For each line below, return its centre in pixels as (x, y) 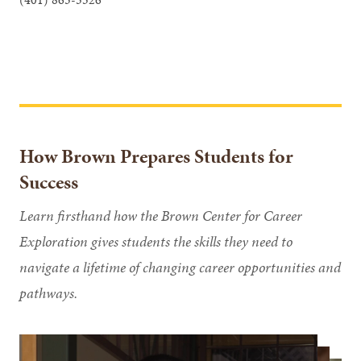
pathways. (49, 293)
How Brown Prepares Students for (157, 157)
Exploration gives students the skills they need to (156, 242)
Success (49, 183)
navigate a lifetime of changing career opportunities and (180, 268)
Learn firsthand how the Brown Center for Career (161, 216)
